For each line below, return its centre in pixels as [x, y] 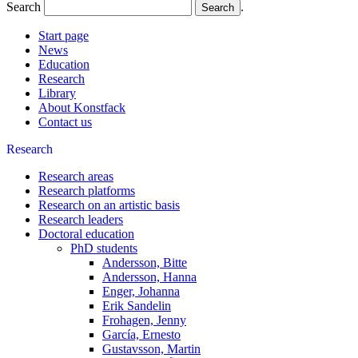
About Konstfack [82, 107]
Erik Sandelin [137, 306]
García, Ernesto [141, 334]
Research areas [76, 176]
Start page [64, 36]
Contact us [65, 122]
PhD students [104, 248]
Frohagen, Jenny [144, 320]
